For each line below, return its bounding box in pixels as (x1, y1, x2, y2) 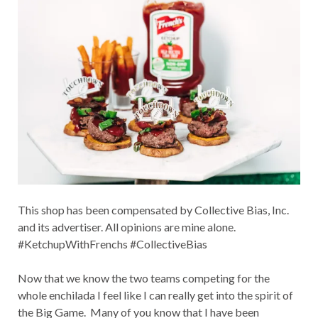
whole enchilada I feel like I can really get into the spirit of (18, 287, 293, 302)
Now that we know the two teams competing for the (18, 270, 270, 285)
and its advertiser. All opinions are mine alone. (18, 219, 236, 234)
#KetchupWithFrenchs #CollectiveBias (18, 236, 207, 251)
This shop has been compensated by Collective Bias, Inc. (18, 202, 289, 216)
